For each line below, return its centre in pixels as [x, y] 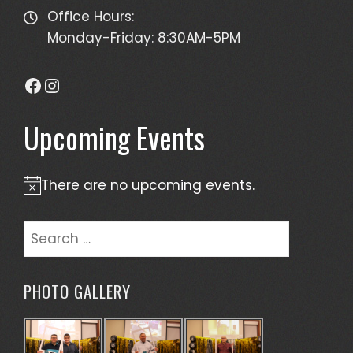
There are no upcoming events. [148, 185]
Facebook [69, 84]
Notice [45, 194]
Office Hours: [91, 16]
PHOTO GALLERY [77, 291]
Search [47, 230]
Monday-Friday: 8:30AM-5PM [144, 37]
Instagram [91, 84]
